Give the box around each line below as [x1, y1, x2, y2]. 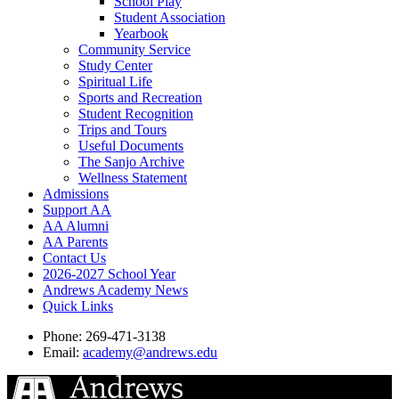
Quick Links [43, 297, 113, 313]
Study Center [78, 57, 152, 73]
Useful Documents [78, 137, 183, 153]
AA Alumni [43, 217, 109, 233]
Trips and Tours [78, 121, 167, 137]
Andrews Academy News [43, 281, 188, 297]
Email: [43, 344, 83, 360]
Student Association [114, 9, 225, 25]
